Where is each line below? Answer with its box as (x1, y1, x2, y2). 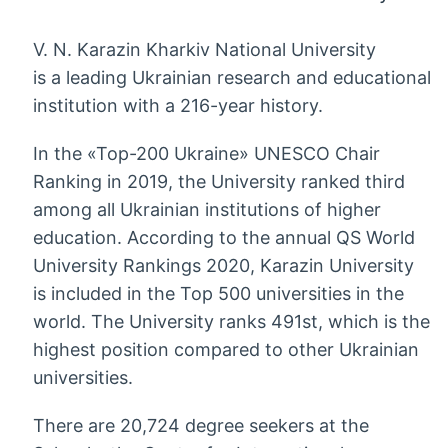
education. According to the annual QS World (32, 227, 415, 248)
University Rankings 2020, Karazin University (32, 255, 414, 276)
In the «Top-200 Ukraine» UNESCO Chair (32, 143, 380, 164)
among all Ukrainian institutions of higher (32, 199, 381, 220)
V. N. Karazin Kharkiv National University (32, 39, 376, 60)
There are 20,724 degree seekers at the (32, 415, 369, 436)
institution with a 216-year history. (32, 95, 323, 116)
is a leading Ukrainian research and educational (32, 67, 431, 88)
